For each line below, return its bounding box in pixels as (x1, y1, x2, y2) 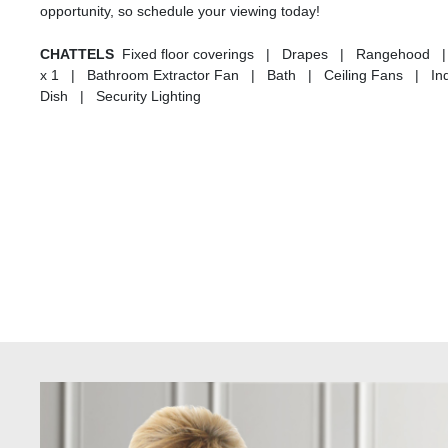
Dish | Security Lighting (40, 88, 201, 105)
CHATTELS (40, 46, 122, 63)
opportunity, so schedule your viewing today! (40, 3, 320, 20)
